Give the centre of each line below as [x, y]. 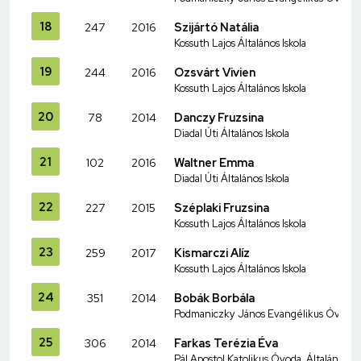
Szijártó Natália [216, 27]
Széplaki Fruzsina [222, 207]
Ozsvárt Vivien [215, 72]
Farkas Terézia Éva [226, 342]
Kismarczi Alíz [212, 252]
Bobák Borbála [214, 297]
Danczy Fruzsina [219, 117]
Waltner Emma [214, 162]
